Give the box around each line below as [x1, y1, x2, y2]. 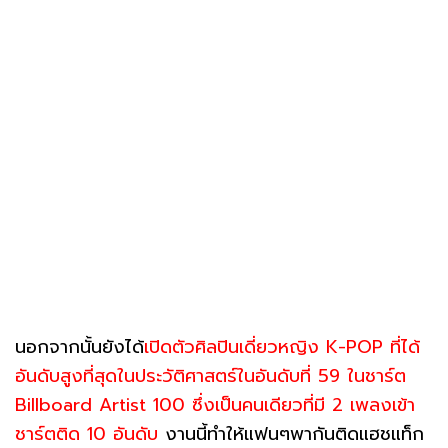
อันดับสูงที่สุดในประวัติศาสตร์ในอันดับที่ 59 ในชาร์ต [15, 361, 406, 390]
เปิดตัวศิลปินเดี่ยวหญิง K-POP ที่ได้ [144, 332, 420, 361]
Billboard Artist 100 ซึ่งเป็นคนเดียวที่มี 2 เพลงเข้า [15, 390, 415, 419]
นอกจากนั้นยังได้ [15, 332, 144, 361]
